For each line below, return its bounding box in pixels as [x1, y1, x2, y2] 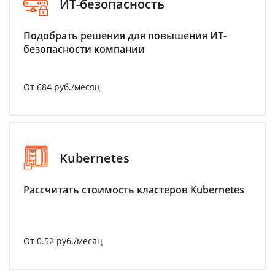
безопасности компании [23, 42, 145, 56]
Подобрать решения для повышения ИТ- [23, 29, 227, 43]
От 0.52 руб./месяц [23, 235, 103, 247]
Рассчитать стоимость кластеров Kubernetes [23, 183, 244, 197]
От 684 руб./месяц [23, 81, 100, 93]
